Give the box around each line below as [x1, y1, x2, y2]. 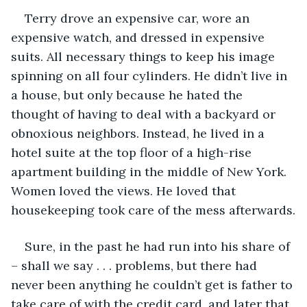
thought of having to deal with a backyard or [11, 106, 279, 122]
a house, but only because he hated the [11, 86, 246, 103]
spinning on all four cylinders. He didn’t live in [11, 67, 291, 84]
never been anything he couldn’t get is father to [11, 276, 296, 293]
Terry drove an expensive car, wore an [25, 10, 253, 26]
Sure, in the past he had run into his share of [25, 238, 293, 254]
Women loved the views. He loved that [11, 182, 239, 199]
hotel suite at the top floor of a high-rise [11, 144, 255, 160]
